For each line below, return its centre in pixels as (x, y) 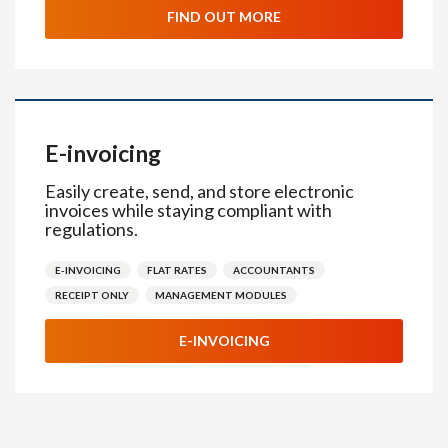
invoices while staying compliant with (188, 210)
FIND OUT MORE (224, 16)
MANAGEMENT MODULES (221, 295)
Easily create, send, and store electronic (199, 191)
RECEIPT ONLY (92, 295)
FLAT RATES (177, 270)
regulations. (91, 229)
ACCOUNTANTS (274, 270)
